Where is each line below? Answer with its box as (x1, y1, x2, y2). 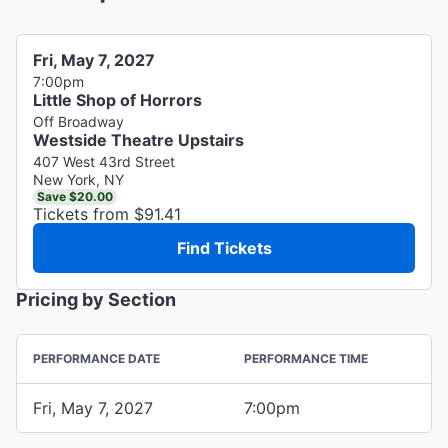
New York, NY (33, 170, 124, 188)
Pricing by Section (16, 288, 176, 310)
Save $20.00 (37, 188, 113, 204)
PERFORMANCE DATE (33, 350, 160, 366)
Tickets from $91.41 (33, 203, 181, 224)
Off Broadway (33, 112, 124, 130)
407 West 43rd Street (33, 152, 175, 170)
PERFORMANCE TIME (244, 350, 368, 366)
